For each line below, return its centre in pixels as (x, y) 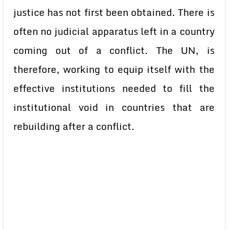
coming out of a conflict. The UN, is (114, 50)
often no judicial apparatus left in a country (114, 31)
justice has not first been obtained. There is (114, 12)
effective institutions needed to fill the (114, 88)
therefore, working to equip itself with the (114, 69)
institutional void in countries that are (114, 107)
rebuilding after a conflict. (74, 126)
